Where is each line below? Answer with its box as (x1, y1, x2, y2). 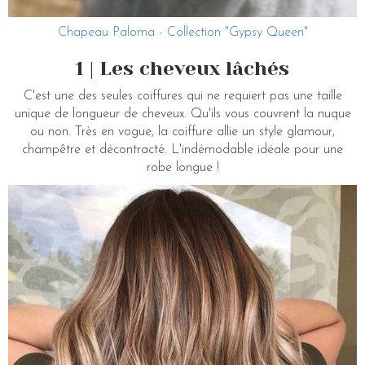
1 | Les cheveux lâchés (76, 56, 289, 80)
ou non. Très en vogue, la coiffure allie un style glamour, (30, 125, 335, 139)
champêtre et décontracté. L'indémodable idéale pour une (22, 143, 343, 156)
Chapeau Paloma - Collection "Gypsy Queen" (57, 25, 308, 39)
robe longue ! (146, 161, 219, 174)
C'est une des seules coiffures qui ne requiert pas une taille (23, 89, 342, 103)
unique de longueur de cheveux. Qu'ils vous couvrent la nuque (14, 107, 351, 121)
